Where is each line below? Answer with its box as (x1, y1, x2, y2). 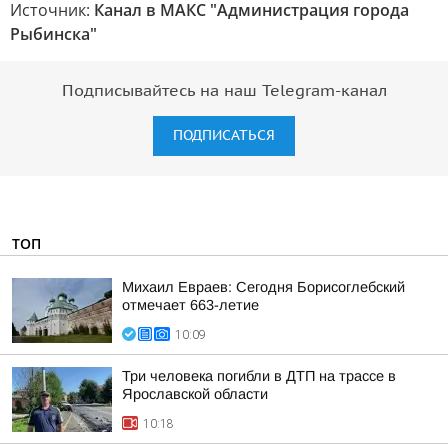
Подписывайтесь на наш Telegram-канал (61, 82, 387, 100)
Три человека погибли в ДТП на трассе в (122, 368, 396, 384)
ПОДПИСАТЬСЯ (173, 127, 275, 144)
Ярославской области (122, 386, 268, 402)
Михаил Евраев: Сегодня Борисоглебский (122, 279, 405, 295)
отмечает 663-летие (122, 297, 259, 313)
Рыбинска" (10, 23, 97, 45)
